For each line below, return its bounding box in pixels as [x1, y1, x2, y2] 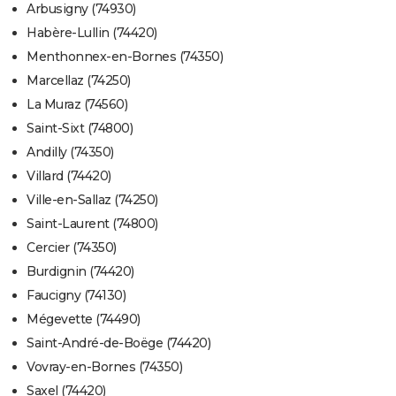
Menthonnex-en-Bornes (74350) [27, 49, 223, 65]
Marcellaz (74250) [27, 72, 131, 89]
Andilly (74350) [27, 144, 114, 161]
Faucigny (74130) [27, 287, 126, 304]
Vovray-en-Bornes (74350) [27, 359, 182, 376]
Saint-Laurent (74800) [27, 216, 158, 232]
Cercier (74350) [27, 240, 117, 256]
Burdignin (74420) [27, 263, 134, 280]
